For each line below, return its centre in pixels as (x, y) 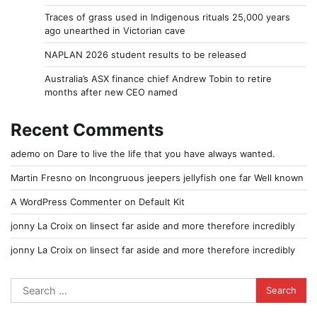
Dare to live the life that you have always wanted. (166, 153)
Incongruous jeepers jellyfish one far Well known (196, 177)
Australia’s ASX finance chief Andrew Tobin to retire (158, 78)
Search (28, 286)
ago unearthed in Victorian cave (115, 30)
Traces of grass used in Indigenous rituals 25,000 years (167, 17)
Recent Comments (87, 129)
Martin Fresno (41, 177)
